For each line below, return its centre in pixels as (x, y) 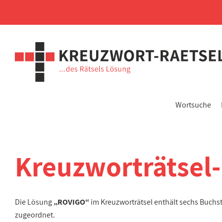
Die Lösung (34, 202)
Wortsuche (193, 105)
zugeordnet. (35, 215)
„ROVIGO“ (71, 202)
